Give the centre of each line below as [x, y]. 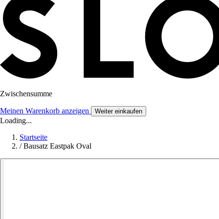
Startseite [33, 137]
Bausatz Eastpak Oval [57, 146]
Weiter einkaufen [119, 111]
